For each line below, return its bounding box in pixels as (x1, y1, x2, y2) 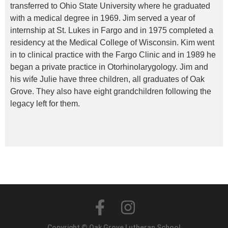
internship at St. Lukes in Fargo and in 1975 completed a (10, 26, 213, 35)
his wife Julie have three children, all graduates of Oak (10, 75, 205, 83)
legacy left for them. (10, 99, 80, 108)
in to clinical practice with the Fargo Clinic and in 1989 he (10, 50, 216, 59)
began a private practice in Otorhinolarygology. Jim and (10, 63, 208, 71)
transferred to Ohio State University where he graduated (10, 2, 210, 10)
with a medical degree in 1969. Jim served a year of (10, 14, 195, 22)
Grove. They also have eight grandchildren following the (10, 87, 211, 96)
